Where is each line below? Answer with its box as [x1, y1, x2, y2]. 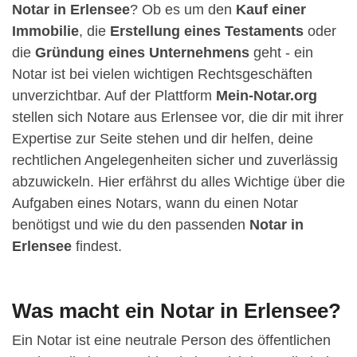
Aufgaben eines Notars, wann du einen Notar [12, 194, 298, 211]
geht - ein [249, 44, 313, 61]
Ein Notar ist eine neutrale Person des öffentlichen [12, 331, 331, 348]
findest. [72, 237, 122, 254]
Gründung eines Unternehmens [35, 44, 249, 61]
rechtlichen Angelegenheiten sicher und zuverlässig [12, 151, 338, 168]
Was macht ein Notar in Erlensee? [12, 298, 341, 323]
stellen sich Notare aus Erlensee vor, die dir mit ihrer [12, 108, 343, 125]
